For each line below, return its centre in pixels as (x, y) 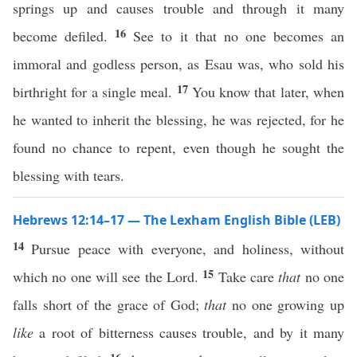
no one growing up (286, 304)
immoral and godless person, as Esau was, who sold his (178, 64)
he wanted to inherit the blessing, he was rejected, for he (178, 120)
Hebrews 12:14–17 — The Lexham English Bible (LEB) (177, 220)
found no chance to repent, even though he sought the (178, 147)
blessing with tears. (69, 175)
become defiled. (64, 36)
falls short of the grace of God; (109, 304)
